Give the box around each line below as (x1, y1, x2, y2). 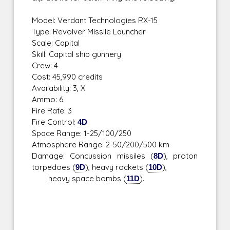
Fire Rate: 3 (32, 106, 72, 116)
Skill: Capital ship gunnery (32, 49, 122, 60)
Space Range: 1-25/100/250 (32, 128, 132, 139)
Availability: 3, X (32, 83, 86, 93)
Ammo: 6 (32, 94, 64, 105)
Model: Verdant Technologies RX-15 (32, 15, 158, 26)
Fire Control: (32, 117, 78, 127)
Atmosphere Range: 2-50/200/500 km (32, 140, 170, 150)
